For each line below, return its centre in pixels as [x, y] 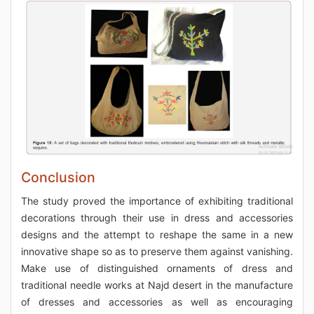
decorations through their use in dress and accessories [157, 217]
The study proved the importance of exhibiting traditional [157, 200]
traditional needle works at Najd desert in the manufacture [157, 285]
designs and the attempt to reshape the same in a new [157, 234]
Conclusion [58, 177]
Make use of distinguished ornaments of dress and [157, 268]
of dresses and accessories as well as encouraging [157, 301]
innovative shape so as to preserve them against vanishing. [157, 251]
